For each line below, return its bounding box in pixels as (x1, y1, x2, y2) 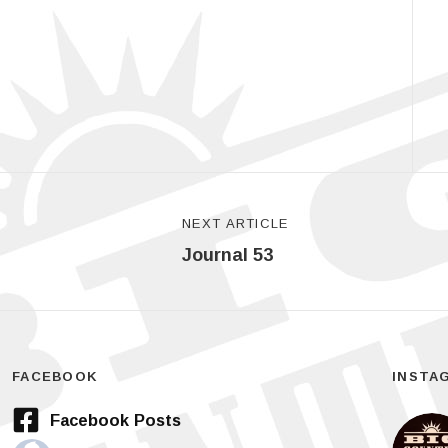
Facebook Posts (49, 411, 181, 430)
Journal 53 (182, 245, 273, 266)
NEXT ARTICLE (182, 216, 289, 232)
